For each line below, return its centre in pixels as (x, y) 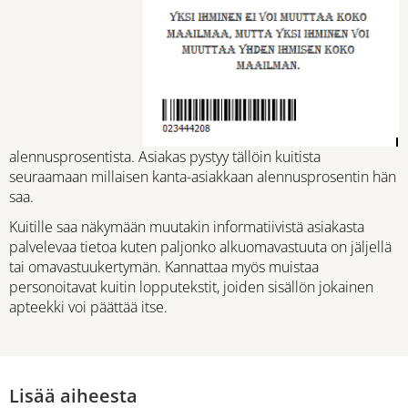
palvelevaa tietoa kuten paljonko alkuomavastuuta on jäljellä (200, 247)
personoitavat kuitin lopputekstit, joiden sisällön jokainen (191, 287)
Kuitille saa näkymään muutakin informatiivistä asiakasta (187, 227)
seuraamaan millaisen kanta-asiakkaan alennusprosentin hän (203, 177)
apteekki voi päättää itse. (88, 307)
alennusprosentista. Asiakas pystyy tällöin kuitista (165, 157)
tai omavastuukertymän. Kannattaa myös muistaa (164, 267)
